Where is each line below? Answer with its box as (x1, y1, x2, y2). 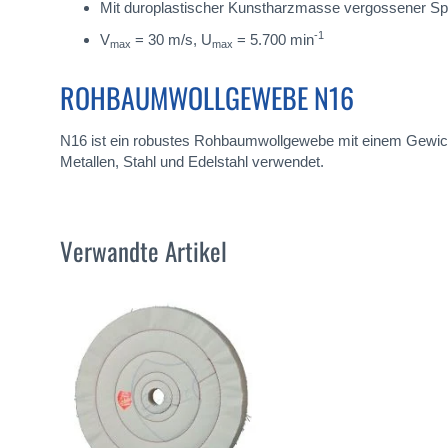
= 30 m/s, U (131, 30, 212, 48)
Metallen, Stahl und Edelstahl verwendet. (60, 152, 324, 170)
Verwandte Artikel (60, 232, 227, 269)
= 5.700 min (233, 30, 314, 48)
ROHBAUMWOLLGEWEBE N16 (60, 76, 354, 118)
